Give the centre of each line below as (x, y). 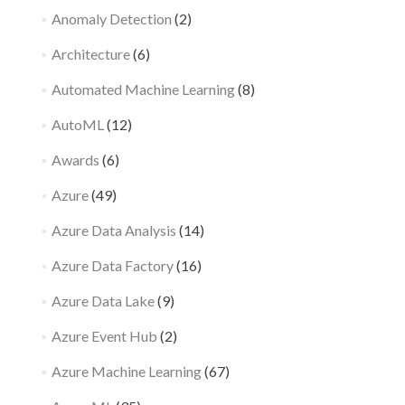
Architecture (90, 54)
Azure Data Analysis (113, 231)
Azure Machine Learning (126, 372)
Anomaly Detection (111, 19)
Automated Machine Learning (143, 89)
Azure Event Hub (104, 336)
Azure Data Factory (112, 266)
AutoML (77, 125)
